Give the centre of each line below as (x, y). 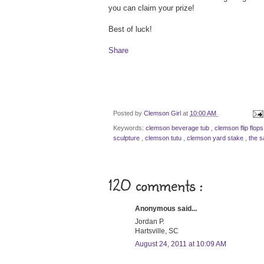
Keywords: (129, 128)
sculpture (127, 138)
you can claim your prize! (151, 8)
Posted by (128, 113)
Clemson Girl (163, 113)
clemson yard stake (216, 138)
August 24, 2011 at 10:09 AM (181, 244)
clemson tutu (164, 138)
